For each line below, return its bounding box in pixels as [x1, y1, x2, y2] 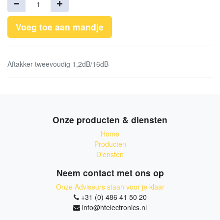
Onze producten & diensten [53, 113, 167, 126]
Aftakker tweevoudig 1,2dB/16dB [7, 59, 109, 69]
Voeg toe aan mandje [16, 21, 104, 33]
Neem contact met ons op [56, 166, 164, 179]
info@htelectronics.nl [82, 202, 147, 212]
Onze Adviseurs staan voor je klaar [55, 182, 165, 192]
